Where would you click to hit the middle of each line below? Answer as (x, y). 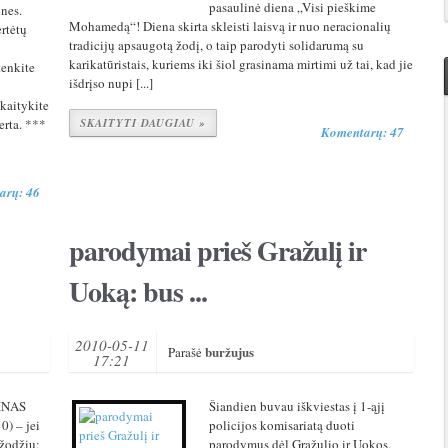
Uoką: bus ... (137, 291)
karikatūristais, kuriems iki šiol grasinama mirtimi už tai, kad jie (240, 64)
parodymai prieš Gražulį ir (217, 250)
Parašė (186, 352)
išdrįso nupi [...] (110, 83)
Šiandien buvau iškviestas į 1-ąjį (296, 406)
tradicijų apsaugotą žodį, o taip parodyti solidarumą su (216, 45)
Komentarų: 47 (363, 132)
